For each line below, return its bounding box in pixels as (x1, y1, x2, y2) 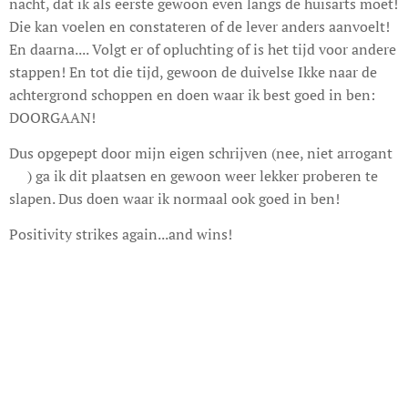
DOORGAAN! (9, 107, 96, 128)
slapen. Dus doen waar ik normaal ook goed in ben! (9, 189, 340, 209)
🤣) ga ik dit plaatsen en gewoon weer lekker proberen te (9, 166, 378, 187)
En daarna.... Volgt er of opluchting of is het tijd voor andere (9, 39, 396, 60)
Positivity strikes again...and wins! (9, 224, 232, 245)
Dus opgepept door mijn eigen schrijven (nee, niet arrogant (9, 143, 393, 164)
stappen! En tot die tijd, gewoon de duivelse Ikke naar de (9, 62, 377, 83)
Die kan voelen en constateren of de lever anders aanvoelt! (9, 16, 390, 37)
